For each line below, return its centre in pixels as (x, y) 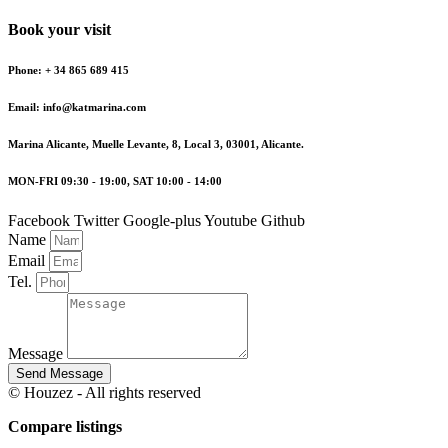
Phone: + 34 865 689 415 (68, 69)
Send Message (59, 373)
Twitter (96, 220)
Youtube (230, 220)
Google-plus (162, 220)
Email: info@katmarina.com (77, 106)
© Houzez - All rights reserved (104, 392)
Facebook (39, 220)
